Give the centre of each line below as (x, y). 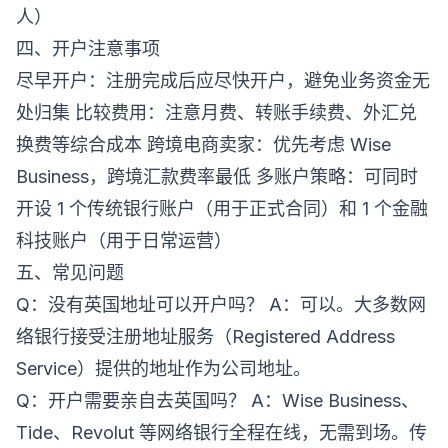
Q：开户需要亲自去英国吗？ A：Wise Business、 (217, 400)
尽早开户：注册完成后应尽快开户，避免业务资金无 (223, 80)
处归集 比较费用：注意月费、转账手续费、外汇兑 (216, 112)
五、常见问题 (70, 272)
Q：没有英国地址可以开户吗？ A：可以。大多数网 (221, 304)
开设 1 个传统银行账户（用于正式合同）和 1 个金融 (222, 208)
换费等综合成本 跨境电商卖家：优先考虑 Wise (203, 144)
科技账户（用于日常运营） (124, 240)
